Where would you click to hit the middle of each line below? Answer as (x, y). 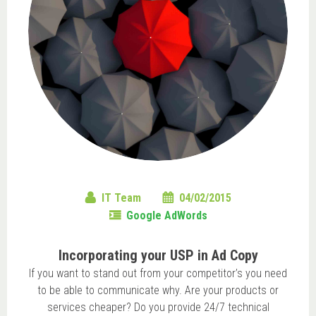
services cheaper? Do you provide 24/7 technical (158, 307)
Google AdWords (166, 215)
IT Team (121, 197)
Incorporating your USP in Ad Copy (158, 255)
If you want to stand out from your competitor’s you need (158, 273)
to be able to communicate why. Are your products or (158, 290)
